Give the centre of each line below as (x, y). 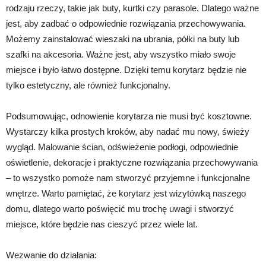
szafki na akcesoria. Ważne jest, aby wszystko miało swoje (121, 54)
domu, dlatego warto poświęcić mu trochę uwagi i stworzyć (120, 209)
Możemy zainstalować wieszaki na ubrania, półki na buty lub (123, 39)
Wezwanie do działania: (51, 255)
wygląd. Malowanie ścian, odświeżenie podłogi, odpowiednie (122, 147)
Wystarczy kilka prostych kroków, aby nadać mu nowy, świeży (128, 132)
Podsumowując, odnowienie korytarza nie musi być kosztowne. (129, 116)
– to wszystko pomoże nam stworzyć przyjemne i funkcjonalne (128, 178)
